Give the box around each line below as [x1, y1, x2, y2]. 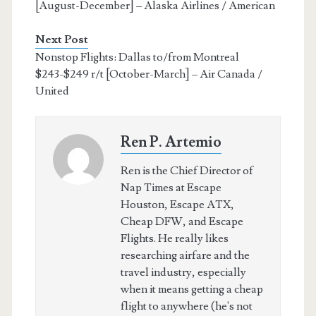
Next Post [35, 32, 88, 47]
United [35, 84, 69, 99]
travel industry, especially [120, 265, 246, 280]
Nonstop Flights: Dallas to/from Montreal [35, 50, 239, 65]
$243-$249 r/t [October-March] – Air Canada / [35, 67, 262, 82]
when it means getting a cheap [120, 282, 263, 297]
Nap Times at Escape [120, 181, 221, 195]
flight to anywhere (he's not [120, 299, 253, 314]
